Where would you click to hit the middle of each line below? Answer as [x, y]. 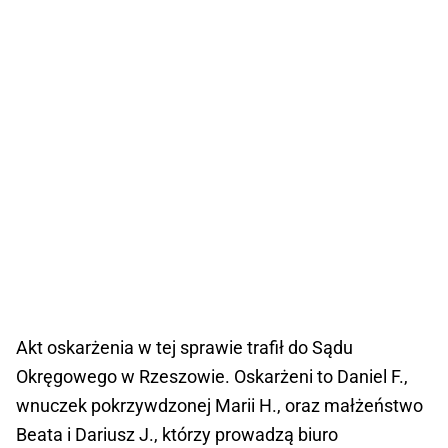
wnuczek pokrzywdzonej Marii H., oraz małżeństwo [219, 406]
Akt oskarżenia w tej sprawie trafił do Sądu [184, 348]
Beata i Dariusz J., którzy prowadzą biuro [177, 435]
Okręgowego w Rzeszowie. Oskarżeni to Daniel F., [212, 377]
